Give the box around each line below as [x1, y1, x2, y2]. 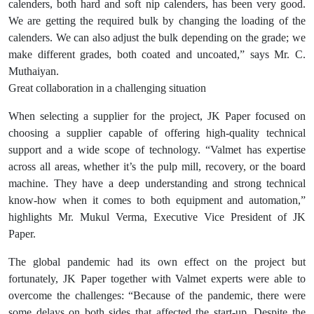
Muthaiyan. [8, 65, 59, 78]
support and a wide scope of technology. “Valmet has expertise [8, 144, 306, 156]
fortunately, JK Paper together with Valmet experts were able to [8, 273, 306, 285]
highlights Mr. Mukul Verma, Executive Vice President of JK [8, 211, 306, 224]
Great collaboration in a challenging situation [8, 82, 206, 95]
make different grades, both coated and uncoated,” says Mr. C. [8, 48, 306, 61]
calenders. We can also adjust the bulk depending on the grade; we [8, 32, 306, 44]
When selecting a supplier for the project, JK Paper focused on [8, 110, 306, 123]
